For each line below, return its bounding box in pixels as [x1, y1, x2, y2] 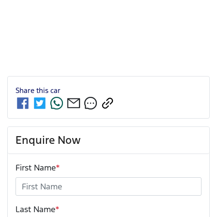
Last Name [15, 203, 55, 215]
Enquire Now [15, 133, 81, 147]
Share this [15, 85, 50, 95]
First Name [15, 162, 56, 173]
